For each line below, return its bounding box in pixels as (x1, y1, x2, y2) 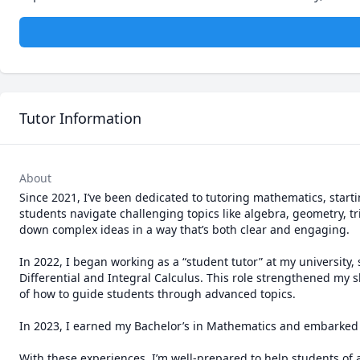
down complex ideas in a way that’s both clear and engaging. (19, 222, 350, 237)
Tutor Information (19, 108, 141, 128)
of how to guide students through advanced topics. (19, 286, 296, 301)
